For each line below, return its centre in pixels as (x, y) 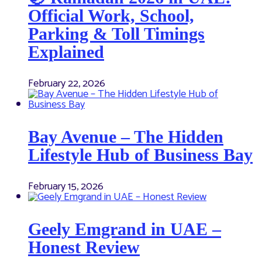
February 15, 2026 (66, 187)
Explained (66, 52)
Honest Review (84, 247)
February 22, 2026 (67, 84)
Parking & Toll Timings (116, 34)
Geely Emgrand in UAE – (125, 229)
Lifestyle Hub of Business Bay (140, 155)
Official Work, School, (111, 16)
